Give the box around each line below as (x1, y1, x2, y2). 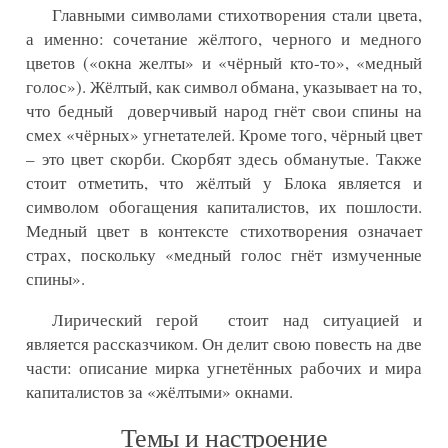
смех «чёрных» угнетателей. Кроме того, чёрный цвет (26, 123, 422, 147)
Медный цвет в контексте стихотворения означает (26, 219, 422, 243)
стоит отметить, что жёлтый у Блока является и (26, 171, 422, 195)
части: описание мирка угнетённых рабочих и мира (26, 356, 422, 380)
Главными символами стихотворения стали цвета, (51, 3, 422, 27)
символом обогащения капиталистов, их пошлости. (26, 195, 422, 219)
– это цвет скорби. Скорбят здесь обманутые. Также (26, 147, 422, 171)
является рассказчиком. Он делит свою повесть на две (26, 332, 422, 356)
